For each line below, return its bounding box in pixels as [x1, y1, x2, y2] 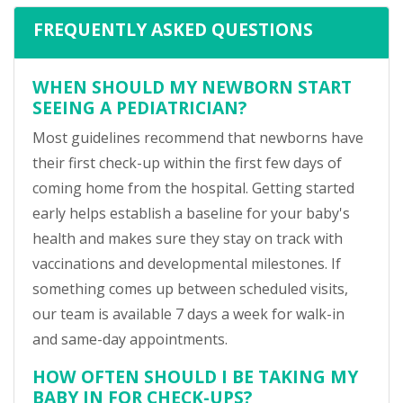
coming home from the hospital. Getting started [32, 178, 354, 198]
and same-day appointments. [32, 329, 228, 349]
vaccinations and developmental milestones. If [32, 254, 341, 273]
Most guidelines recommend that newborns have [32, 128, 363, 148]
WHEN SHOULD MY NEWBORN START [32, 75, 352, 99]
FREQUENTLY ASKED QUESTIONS [33, 17, 313, 41]
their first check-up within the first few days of [32, 153, 342, 173]
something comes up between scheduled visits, [32, 279, 348, 299]
